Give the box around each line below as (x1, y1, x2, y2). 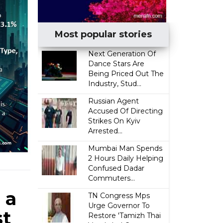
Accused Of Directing (88, 107, 163, 115)
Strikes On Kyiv (88, 116, 141, 125)
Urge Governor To (88, 201, 150, 210)
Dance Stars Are (88, 59, 145, 68)
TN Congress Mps (88, 191, 150, 200)
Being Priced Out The (88, 69, 164, 78)
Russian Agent (88, 97, 139, 106)
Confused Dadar (88, 164, 145, 173)
